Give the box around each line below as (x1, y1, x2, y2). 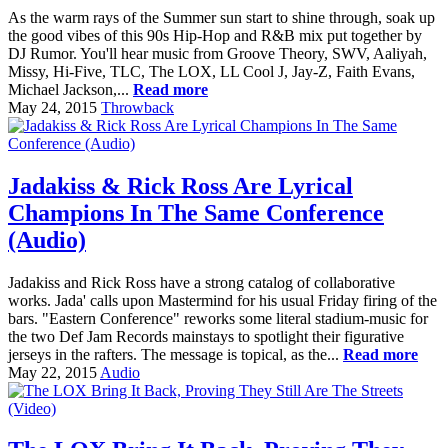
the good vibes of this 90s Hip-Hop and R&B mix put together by (8, 26, 422, 44)
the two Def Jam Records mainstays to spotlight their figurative (8, 327, 404, 345)
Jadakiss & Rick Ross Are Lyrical (8, 172, 353, 199)
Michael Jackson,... (8, 80, 133, 98)
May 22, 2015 (8, 363, 97, 381)
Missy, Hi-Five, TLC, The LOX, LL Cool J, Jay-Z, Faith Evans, (8, 62, 415, 80)
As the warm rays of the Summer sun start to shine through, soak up (8, 8, 435, 26)
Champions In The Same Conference (8, 199, 384, 226)
